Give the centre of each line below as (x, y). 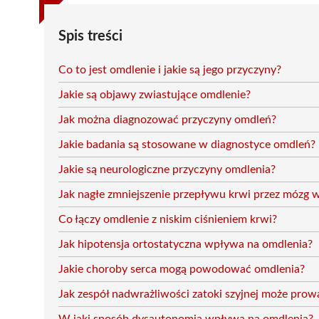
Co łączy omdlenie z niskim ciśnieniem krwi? (168, 219)
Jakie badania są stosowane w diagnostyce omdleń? (187, 145)
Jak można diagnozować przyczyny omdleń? (167, 120)
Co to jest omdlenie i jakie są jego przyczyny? (170, 70)
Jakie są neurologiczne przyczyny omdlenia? (167, 169)
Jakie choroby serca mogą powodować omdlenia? (182, 269)
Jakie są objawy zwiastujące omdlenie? (155, 95)
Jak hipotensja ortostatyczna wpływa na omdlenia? (185, 244)
